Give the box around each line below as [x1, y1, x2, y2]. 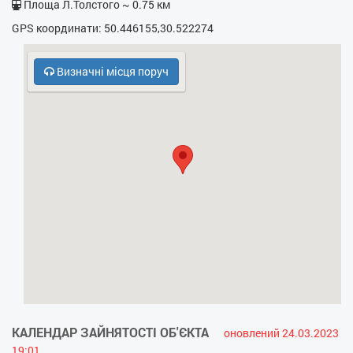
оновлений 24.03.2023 [224, 325, 339, 340]
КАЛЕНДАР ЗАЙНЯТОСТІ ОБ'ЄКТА [12, 324, 212, 340]
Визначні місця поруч [54, 64, 169, 79]
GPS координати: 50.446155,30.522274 [12, 20, 214, 35]
